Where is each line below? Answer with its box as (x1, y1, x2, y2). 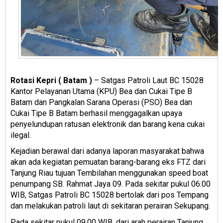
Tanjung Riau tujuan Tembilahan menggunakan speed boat (10, 168, 208, 178)
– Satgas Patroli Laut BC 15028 (92, 75, 204, 85)
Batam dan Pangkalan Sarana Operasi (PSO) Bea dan (10, 97, 192, 107)
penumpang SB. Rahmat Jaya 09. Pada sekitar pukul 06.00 (10, 179, 211, 189)
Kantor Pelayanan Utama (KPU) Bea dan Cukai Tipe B (10, 86, 192, 96)
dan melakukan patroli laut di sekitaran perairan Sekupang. (10, 201, 212, 211)
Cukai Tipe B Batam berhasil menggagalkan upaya (10, 108, 182, 118)
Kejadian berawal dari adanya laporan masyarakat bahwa (10, 146, 204, 156)
